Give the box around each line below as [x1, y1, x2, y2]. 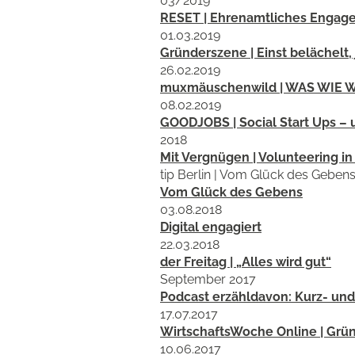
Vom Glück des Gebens [160, 185, 303, 200]
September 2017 [160, 272, 256, 287]
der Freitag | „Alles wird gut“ [160, 254, 331, 269]
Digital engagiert [160, 219, 261, 235]
